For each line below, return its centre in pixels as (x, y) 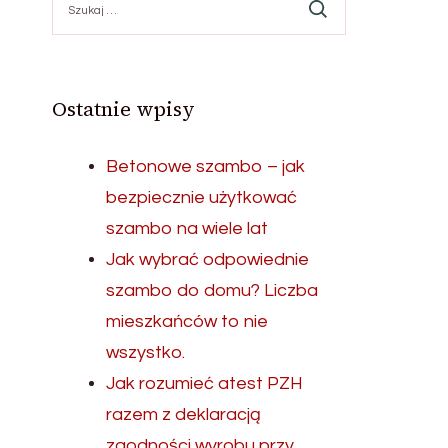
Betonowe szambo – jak (206, 166)
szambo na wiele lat (187, 228)
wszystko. (146, 352)
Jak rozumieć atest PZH (205, 383)
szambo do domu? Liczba (212, 290)
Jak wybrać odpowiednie (208, 259)
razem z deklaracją (184, 414)
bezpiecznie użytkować (202, 197)
